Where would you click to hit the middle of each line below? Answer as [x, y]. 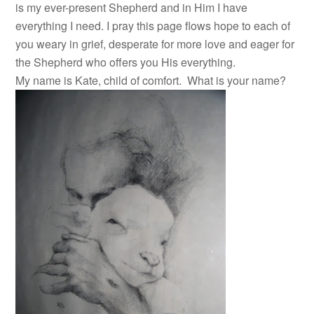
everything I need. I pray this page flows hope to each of [153, 26]
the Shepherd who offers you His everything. [126, 62]
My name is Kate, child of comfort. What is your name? [151, 80]
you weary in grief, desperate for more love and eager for [155, 44]
